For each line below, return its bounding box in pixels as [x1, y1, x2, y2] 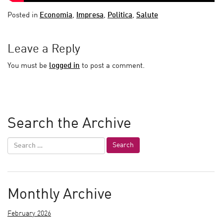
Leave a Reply [7, 43, 80, 55]
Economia [40, 11, 72, 19]
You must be [7, 62, 49, 70]
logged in [49, 62, 80, 70]
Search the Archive [7, 116, 131, 131]
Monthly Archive [7, 187, 112, 202]
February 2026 [7, 211, 51, 218]
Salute [136, 11, 158, 19]
